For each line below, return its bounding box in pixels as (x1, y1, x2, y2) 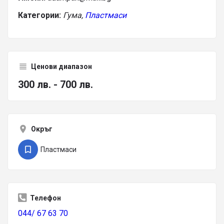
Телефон (30, 194, 61, 202)
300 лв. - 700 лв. (18, 78, 93, 90)
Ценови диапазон (31, 62, 92, 70)
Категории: (18, 10, 61, 20)
